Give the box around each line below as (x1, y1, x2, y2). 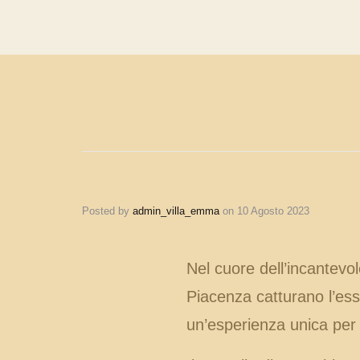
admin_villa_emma (133, 205, 219, 217)
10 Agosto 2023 (237, 205, 309, 217)
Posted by (82, 205, 133, 217)
